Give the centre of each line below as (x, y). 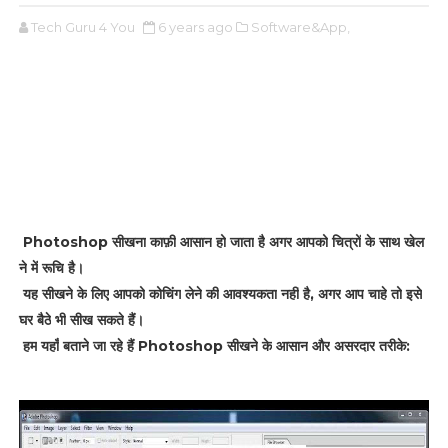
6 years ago (195, 27)
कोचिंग (164, 294)
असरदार (354, 346)
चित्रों (346, 242)
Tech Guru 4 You (82, 27)
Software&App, (300, 27)
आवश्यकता (249, 294)
